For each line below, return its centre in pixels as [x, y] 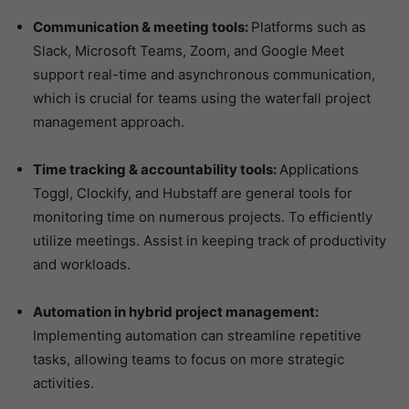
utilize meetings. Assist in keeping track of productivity [210, 241]
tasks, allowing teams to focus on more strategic [189, 360]
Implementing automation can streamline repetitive [197, 336]
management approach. [109, 122]
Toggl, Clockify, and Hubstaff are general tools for [193, 194]
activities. [63, 383]
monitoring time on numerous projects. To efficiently [203, 217]
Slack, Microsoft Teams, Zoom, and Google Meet [189, 51]
